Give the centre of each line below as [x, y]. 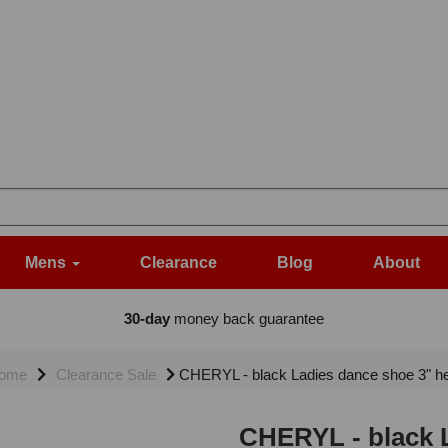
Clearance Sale [105, 375]
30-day [146, 319]
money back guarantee [246, 319]
